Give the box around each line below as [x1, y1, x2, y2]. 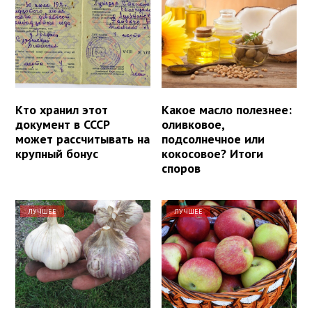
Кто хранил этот [15, 101, 108, 118]
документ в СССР [15, 116, 110, 132]
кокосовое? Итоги [162, 145, 264, 162]
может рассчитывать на [15, 130, 150, 147]
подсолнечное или [162, 130, 265, 147]
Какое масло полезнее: [162, 101, 292, 118]
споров [162, 159, 201, 176]
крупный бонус [15, 145, 98, 162]
